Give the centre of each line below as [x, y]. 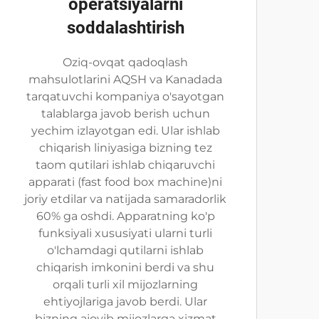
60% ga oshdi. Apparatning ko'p [125, 216]
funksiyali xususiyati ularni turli [125, 233]
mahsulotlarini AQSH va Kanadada [125, 79]
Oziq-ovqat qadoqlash [125, 62]
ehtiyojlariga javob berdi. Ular [125, 302]
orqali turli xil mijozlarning [125, 284]
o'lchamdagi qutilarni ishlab [125, 250]
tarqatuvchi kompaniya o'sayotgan [125, 96]
